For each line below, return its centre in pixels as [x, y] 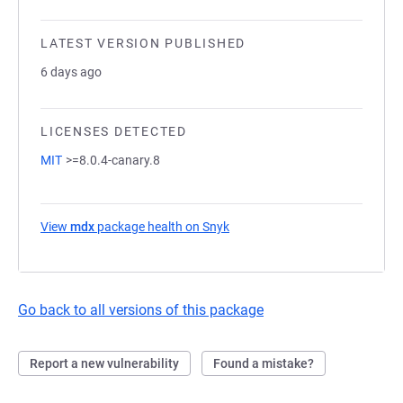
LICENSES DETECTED [114, 131]
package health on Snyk [162, 227]
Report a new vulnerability [104, 363]
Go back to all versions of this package [141, 310]
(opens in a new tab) [287, 227]
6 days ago [71, 72]
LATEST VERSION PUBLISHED [143, 43]
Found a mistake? [264, 363]
